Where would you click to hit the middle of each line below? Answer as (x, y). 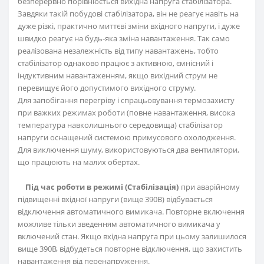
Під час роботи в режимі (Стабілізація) (102, 187)
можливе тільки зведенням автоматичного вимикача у (119, 224)
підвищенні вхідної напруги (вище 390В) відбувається (115, 199)
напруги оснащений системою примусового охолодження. (127, 138)
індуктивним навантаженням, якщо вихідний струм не (118, 76)
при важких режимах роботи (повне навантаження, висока (126, 113)
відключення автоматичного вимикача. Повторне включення (131, 212)
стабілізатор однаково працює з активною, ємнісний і (115, 63)
